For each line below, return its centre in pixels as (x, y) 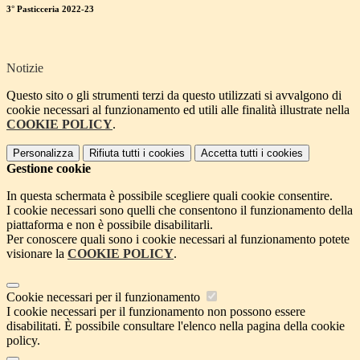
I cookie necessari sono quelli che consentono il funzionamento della (180, 211)
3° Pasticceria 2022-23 (50, 9)
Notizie (25, 68)
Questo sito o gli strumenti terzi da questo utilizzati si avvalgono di (174, 96)
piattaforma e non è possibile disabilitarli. (110, 225)
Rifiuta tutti (115, 153)
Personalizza (43, 153)
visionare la (37, 254)
